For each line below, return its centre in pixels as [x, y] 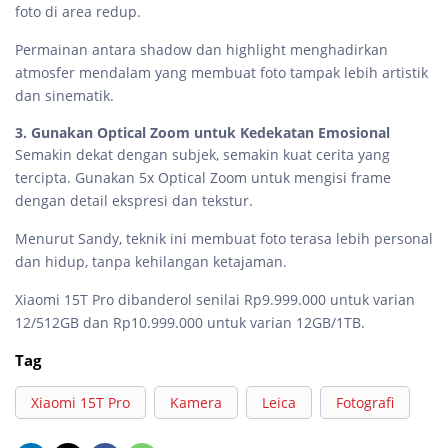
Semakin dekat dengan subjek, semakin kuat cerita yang [202, 155]
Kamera [196, 403]
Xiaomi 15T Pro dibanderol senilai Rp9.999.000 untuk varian [215, 300]
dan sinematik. [64, 96]
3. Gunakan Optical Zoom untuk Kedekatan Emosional [202, 133]
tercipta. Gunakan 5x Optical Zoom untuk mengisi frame [203, 178]
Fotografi [365, 403]
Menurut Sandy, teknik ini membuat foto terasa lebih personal [224, 239]
